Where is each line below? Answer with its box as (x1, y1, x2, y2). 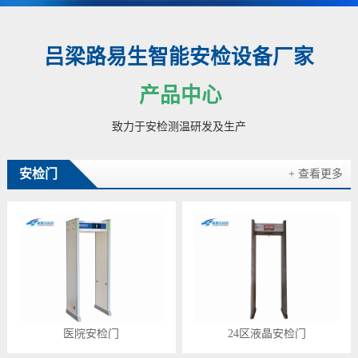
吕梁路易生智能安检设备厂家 (43, 46, 314, 69)
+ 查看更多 (288, 168, 344, 181)
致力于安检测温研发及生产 (111, 121, 246, 133)
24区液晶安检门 (227, 327, 306, 340)
